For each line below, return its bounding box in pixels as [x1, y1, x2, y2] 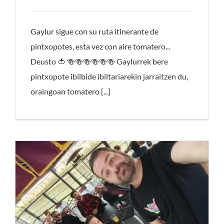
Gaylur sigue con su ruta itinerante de [30, 26, 158, 36]
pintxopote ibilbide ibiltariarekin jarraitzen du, [30, 71, 188, 81]
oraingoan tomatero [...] [30, 86, 110, 96]
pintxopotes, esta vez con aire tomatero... [30, 41, 170, 51]
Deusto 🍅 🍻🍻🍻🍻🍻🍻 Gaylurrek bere [30, 56, 168, 66]
